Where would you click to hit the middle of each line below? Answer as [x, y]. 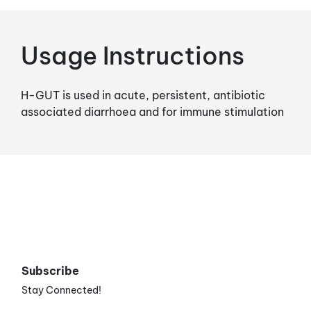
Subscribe [50, 270]
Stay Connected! [61, 290]
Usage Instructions [133, 55]
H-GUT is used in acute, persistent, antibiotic [143, 95]
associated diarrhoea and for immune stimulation [152, 111]
